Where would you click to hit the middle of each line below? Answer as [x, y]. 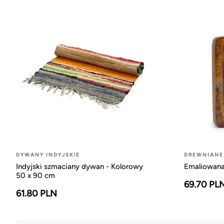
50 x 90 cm [35, 175]
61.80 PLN [36, 193]
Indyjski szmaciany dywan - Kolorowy [79, 166]
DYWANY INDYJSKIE [48, 154]
